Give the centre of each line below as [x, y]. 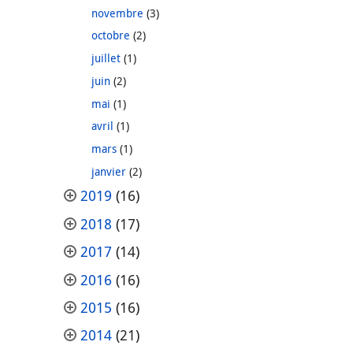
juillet [106, 58]
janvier [108, 171]
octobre [110, 35]
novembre [117, 13]
